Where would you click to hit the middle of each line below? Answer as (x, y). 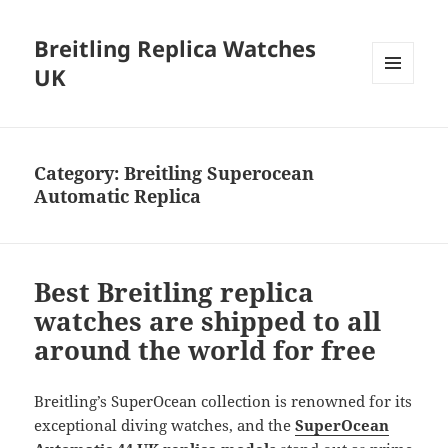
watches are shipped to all (208, 321)
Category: (79, 173)
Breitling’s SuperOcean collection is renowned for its (223, 401)
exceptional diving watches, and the (165, 425)
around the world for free (205, 350)
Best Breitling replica (174, 292)
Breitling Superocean (219, 173)
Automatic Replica (118, 196)
